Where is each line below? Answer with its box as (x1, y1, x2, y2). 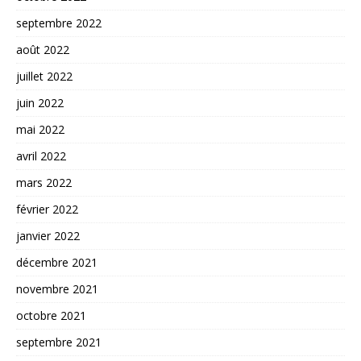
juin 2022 (16, 94, 64, 110)
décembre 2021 (16, 254, 98, 270)
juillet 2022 (16, 68, 73, 84)
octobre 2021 (16, 307, 86, 323)
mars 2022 (16, 174, 72, 190)
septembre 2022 (16, 15, 102, 31)
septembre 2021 (16, 334, 102, 350)
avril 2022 (16, 147, 66, 164)
